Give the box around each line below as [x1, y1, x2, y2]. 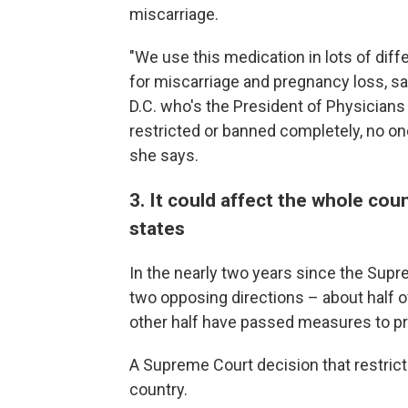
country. [129, 380, 188, 399]
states [129, 217, 185, 240]
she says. [129, 146, 199, 165]
